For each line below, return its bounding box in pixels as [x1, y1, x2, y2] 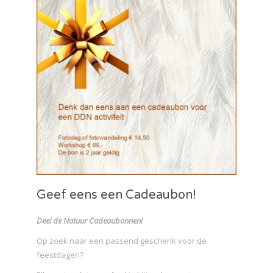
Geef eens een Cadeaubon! [37, 187, 196, 202]
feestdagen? [37, 249, 83, 260]
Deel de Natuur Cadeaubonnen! [37, 214, 143, 226]
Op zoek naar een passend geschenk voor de [37, 235, 207, 246]
